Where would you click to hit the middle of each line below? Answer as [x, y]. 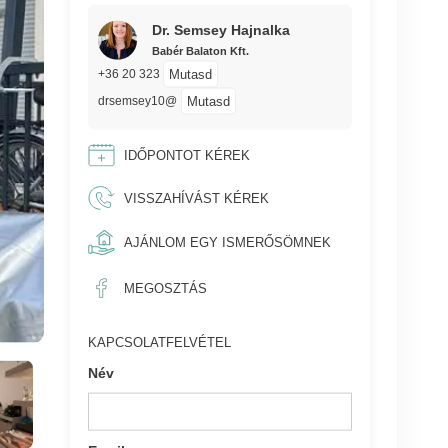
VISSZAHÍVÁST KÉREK [196, 198]
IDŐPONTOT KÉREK [186, 155]
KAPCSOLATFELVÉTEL [160, 342]
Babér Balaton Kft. [200, 50]
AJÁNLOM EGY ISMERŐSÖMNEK [227, 242]
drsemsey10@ [137, 101]
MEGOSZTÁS [165, 288]
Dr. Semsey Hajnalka [220, 29]
